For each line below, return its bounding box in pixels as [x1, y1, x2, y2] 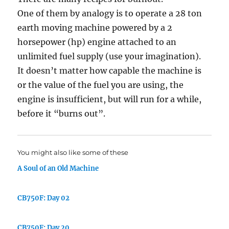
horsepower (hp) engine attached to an [17, 37, 177, 47]
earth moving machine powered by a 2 [17, 22, 173, 33]
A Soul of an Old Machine [17, 164, 99, 173]
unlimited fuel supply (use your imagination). [17, 51, 201, 61]
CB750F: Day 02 [17, 193, 70, 202]
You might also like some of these [17, 148, 129, 156]
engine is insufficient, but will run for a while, [17, 94, 202, 104]
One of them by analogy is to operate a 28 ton [17, 8, 202, 18]
